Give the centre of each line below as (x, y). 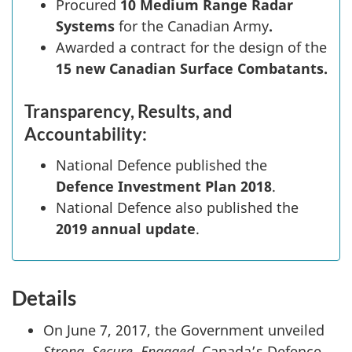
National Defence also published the (177, 207)
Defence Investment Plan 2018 (164, 186)
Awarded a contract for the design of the (191, 48)
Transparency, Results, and (128, 112)
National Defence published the (161, 165)
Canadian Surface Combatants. (218, 69)
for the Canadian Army (192, 26)
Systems (85, 26)
